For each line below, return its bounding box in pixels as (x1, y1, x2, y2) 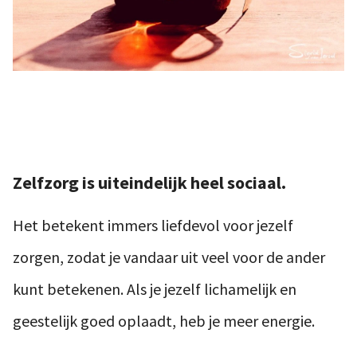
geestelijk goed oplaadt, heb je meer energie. (13, 311, 315, 331)
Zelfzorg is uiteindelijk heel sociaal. (13, 171, 286, 194)
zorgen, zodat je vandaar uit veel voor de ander (13, 247, 325, 267)
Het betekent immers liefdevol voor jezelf (13, 215, 293, 235)
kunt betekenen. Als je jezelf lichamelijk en (13, 279, 296, 299)
